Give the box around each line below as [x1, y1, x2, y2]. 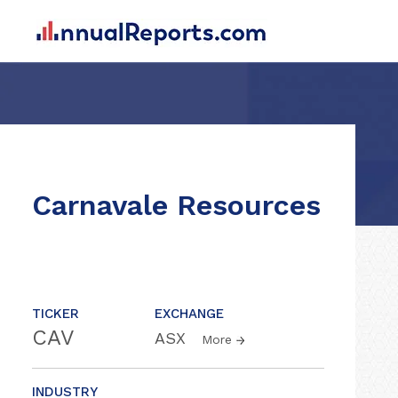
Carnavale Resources [32, 188, 321, 222]
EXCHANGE [155, 306, 224, 322]
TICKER [32, 306, 79, 322]
